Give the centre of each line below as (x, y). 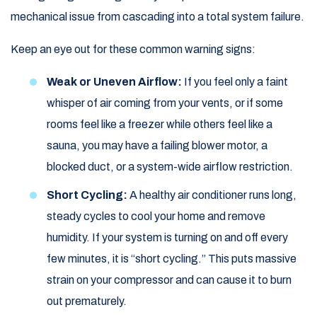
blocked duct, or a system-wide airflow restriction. (170, 167)
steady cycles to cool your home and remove (156, 217)
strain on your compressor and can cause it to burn (169, 280)
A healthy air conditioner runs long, (212, 195)
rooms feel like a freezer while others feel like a (160, 125)
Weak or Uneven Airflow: (114, 82)
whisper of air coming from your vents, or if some (165, 103)
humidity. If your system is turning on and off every (167, 238)
